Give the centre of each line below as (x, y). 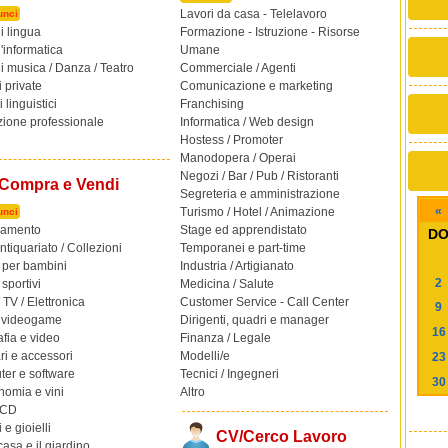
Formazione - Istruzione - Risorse (270, 32)
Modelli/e (205, 356)
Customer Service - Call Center (264, 302)
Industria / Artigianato (237, 266)
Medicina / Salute (227, 284)
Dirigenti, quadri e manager (254, 320)
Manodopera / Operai (238, 158)
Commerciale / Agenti (238, 68)
